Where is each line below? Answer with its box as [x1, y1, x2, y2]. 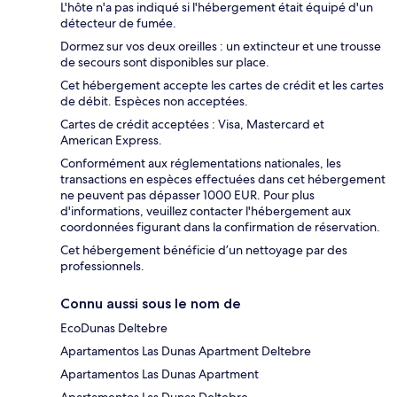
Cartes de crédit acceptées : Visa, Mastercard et [60, 116, 324, 133]
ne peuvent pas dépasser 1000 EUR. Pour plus [60, 187, 315, 204]
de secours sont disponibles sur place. [60, 54, 269, 71]
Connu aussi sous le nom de [60, 295, 241, 313]
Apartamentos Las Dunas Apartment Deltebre [60, 343, 311, 360]
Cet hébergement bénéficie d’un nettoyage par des [60, 242, 347, 259]
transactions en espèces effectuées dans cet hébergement [60, 171, 385, 188]
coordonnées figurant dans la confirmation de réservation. [60, 219, 380, 236]
